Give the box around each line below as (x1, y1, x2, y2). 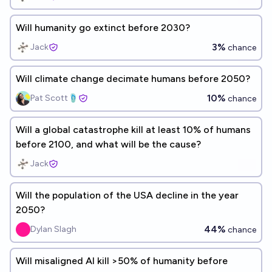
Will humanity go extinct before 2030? (16, 22, 190, 33)
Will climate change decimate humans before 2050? (16, 73, 250, 84)
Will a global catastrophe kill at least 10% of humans (16, 124, 251, 135)
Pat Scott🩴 (30, 93, 78, 103)
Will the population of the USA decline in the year (16, 189, 239, 201)
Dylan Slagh (30, 224, 76, 234)
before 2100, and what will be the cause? (16, 138, 201, 150)
